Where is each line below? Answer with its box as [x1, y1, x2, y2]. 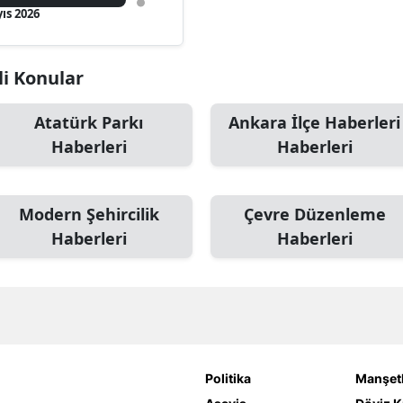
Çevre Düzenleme [243, 203, 386, 225]
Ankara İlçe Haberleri [228, 112, 400, 133]
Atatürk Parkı [34, 112, 143, 133]
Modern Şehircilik [18, 203, 159, 225]
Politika [204, 371, 251, 386]
